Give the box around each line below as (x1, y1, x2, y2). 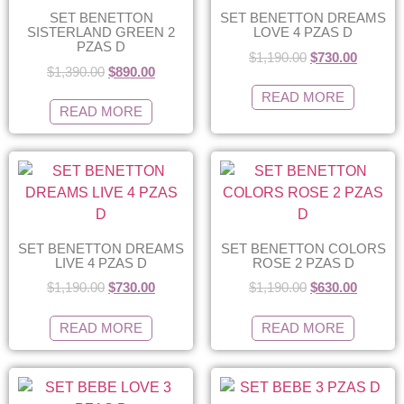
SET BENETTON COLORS (220, 240, 386, 256)
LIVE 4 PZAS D (55, 254, 147, 271)
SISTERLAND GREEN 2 (27, 24, 175, 40)
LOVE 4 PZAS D (253, 24, 353, 40)
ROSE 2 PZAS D (252, 254, 354, 271)
